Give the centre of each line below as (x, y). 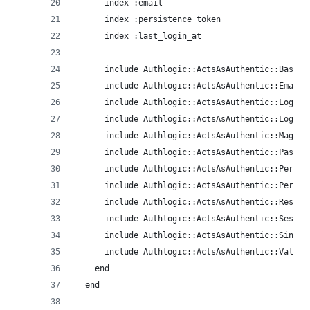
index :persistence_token (148, 19)
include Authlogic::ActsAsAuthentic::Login (189, 119)
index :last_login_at (138, 36)
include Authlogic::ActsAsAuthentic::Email (189, 86)
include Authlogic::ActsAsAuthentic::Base (187, 69)
